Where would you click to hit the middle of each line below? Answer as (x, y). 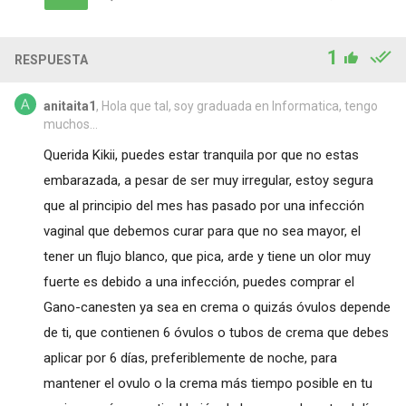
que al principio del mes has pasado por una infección (203, 205)
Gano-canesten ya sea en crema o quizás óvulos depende (217, 307)
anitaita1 (69, 106)
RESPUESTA (51, 59)
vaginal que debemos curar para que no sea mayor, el (202, 231)
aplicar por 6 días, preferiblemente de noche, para (190, 358)
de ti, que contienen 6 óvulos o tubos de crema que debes (216, 332)
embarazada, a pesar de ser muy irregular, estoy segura (208, 180)
